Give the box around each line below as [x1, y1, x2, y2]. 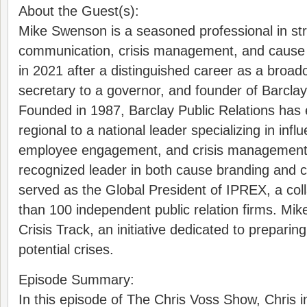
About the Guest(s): [19, 3, 139, 19]
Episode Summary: [19, 272, 134, 287]
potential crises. [19, 242, 114, 257]
